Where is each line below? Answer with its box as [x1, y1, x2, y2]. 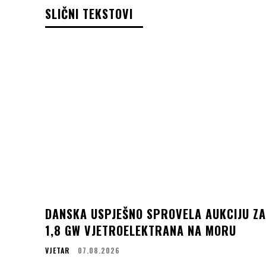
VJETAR [45, 245, 69, 255]
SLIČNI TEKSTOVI [45, 4, 133, 23]
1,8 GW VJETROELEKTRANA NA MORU [45, 221, 236, 239]
